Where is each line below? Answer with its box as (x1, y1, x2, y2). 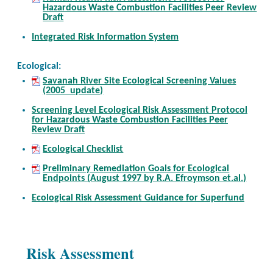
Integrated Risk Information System (32, 32, 179, 43)
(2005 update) (43, 86, 104, 96)
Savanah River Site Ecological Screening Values (43, 76, 236, 87)
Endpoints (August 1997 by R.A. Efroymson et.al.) (43, 174, 247, 184)
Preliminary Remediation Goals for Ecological (43, 164, 230, 174)
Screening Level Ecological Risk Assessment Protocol (32, 105, 247, 116)
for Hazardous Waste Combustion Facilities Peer (32, 115, 228, 126)
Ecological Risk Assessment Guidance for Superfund (32, 193, 244, 204)
